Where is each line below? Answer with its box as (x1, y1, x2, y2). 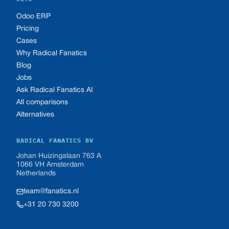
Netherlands (16, 170, 56, 177)
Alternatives (16, 111, 54, 118)
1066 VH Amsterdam (16, 162, 84, 168)
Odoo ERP (16, 13, 51, 20)
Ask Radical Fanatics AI (16, 87, 93, 94)
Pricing (16, 26, 39, 32)
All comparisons (16, 99, 68, 106)
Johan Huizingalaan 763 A (16, 153, 101, 159)
